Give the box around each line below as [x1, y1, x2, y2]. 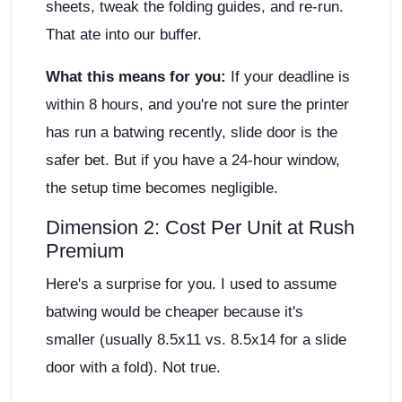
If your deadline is [226, 68, 350, 86]
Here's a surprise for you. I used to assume [46, 275, 336, 293]
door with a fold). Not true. [46, 359, 221, 377]
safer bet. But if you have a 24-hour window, [46, 152, 340, 170]
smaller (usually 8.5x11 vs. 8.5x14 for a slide [46, 331, 346, 349]
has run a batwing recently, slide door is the [46, 124, 337, 142]
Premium [46, 240, 124, 263]
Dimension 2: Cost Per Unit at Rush [46, 216, 354, 240]
